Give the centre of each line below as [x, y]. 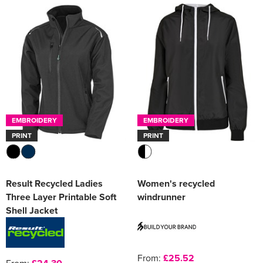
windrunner [161, 197]
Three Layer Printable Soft [61, 197]
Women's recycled [176, 184]
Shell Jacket [32, 211]
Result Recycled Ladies [54, 184]
